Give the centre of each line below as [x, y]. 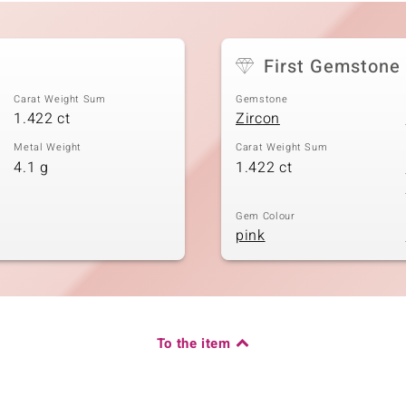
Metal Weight [48, 148]
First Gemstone [332, 66]
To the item [193, 344]
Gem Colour [266, 216]
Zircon [258, 119]
